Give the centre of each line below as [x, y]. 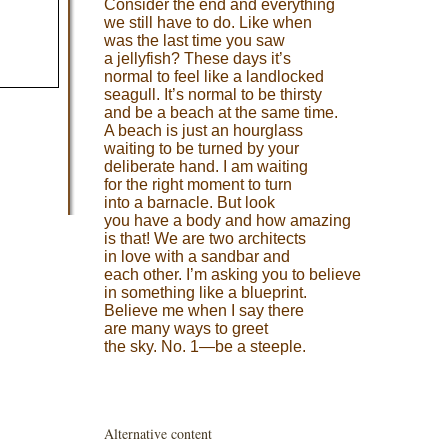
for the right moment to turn [198, 184]
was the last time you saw [194, 40]
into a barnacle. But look [189, 202]
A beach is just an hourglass [203, 130]
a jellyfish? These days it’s [197, 58]
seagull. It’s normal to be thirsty [213, 94]
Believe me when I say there [204, 310]
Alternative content [158, 433]
